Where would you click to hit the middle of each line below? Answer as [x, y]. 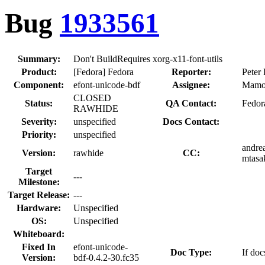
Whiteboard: [39, 234]
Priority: [39, 134]
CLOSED [92, 98]
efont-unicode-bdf [107, 85]
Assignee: [191, 85]
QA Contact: [191, 103]
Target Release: [39, 195]
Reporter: [191, 72]
